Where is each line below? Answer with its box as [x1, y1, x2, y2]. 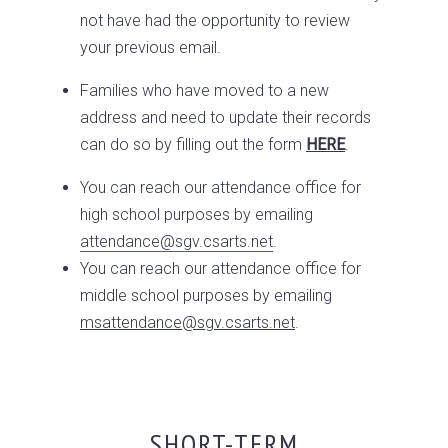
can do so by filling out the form [80, 135, 306, 154]
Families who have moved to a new [80, 81, 329, 100]
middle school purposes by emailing [80, 286, 332, 305]
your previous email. [80, 38, 221, 57]
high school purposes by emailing [80, 205, 313, 224]
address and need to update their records [80, 108, 371, 127]
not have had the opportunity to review [80, 11, 350, 30]
